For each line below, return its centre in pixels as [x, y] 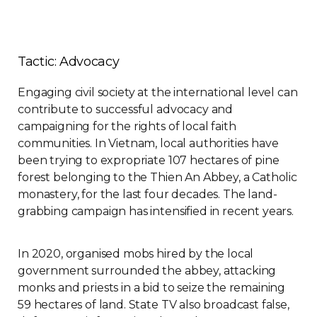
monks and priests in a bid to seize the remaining [152, 288]
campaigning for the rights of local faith [127, 126]
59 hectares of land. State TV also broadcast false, [154, 305]
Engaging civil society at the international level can [158, 92]
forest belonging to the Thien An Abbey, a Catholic [157, 177]
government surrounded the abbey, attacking [147, 271]
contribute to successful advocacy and [126, 109]
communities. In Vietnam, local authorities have [148, 143]
